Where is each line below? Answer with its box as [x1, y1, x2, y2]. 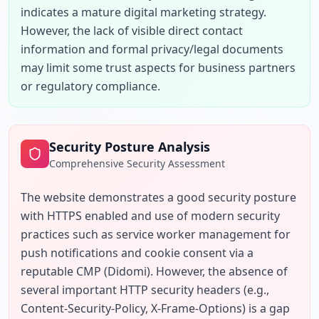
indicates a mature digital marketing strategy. [21, 4, 266, 20]
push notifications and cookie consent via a [21, 245, 253, 261]
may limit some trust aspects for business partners [21, 60, 296, 75]
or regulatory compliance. [21, 78, 160, 94]
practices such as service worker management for [21, 226, 291, 242]
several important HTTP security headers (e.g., [21, 282, 269, 298]
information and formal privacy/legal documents [21, 41, 283, 57]
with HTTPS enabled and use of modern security [21, 208, 280, 224]
